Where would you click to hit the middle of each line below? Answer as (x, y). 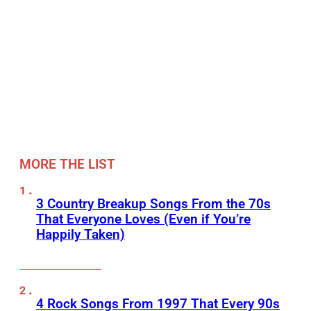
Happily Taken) (81, 235)
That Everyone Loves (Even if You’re (143, 219)
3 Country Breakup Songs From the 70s (153, 204)
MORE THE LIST (67, 165)
